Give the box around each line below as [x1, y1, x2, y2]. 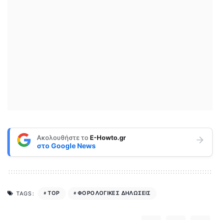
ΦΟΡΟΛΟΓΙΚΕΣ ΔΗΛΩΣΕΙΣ [77, 190, 151, 197]
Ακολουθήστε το [37, 134, 90, 142]
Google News [51, 141, 96, 150]
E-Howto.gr [90, 134, 126, 142]
